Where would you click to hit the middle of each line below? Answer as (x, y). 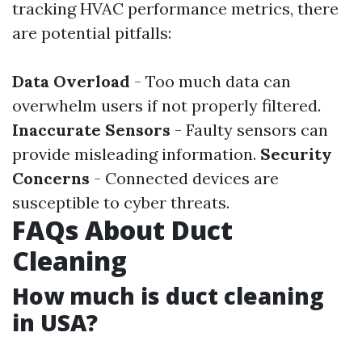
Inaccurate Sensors (91, 130)
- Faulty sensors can (249, 130)
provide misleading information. (136, 154)
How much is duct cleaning (168, 296)
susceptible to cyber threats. (121, 203)
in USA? (55, 323)
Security (296, 154)
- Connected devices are (184, 179)
